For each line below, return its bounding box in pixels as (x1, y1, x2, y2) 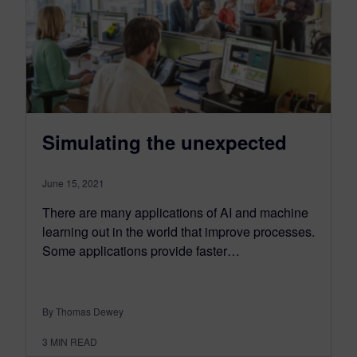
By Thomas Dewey (42, 304, 124, 318)
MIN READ (50, 335, 97, 348)
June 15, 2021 (42, 176, 104, 190)
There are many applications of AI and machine (42, 203, 308, 222)
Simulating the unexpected (42, 128, 287, 155)
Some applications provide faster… (42, 241, 240, 260)
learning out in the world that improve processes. (42, 222, 315, 241)
